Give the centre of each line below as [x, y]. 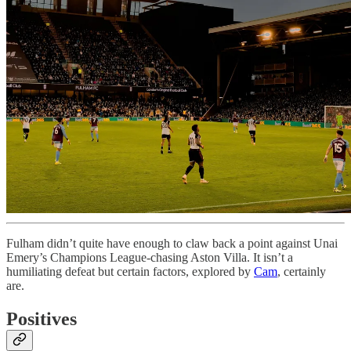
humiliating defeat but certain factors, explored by [130, 271]
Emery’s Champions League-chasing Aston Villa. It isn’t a [150, 257]
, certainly [302, 271]
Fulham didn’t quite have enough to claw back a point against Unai [172, 243]
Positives [42, 318]
